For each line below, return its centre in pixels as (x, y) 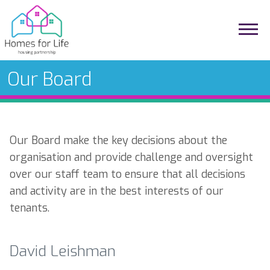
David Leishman (63, 251)
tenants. (33, 208)
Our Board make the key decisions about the (118, 140)
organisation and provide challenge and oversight (131, 157)
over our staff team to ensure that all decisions (127, 174)
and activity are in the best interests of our (117, 191)
